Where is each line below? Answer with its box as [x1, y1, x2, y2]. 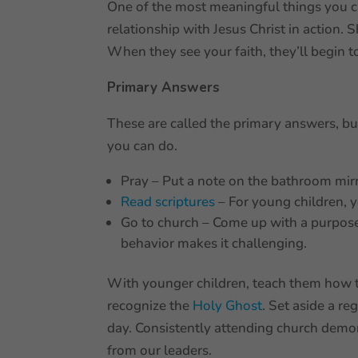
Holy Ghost [193, 296, 263, 315]
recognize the [107, 296, 193, 315]
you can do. [107, 137, 178, 155]
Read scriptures [121, 193, 219, 211]
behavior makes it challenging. [121, 234, 311, 253]
